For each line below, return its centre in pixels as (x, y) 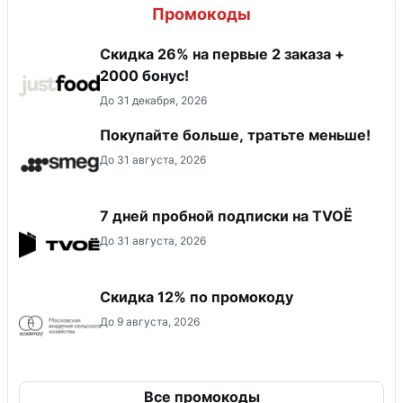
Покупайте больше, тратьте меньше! (235, 134)
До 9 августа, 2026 (150, 321)
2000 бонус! (144, 75)
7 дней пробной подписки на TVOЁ (226, 215)
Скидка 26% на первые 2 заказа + (222, 54)
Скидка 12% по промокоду (197, 296)
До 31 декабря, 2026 (153, 100)
